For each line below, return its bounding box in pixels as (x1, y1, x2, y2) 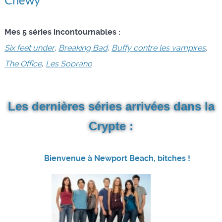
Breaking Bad (58, 43, 108, 53)
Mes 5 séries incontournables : (4, 27, 120, 37)
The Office (4, 58, 42, 68)
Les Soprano (45, 58, 92, 68)
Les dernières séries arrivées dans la (7, 99, 215, 113)
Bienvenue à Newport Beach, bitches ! (44, 153, 190, 163)
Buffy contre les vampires (111, 43, 206, 53)
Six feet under (4, 43, 55, 53)
